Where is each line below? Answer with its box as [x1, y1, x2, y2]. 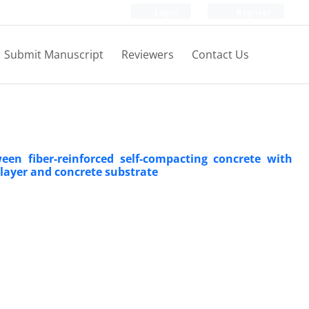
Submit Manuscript [4, 47, 103, 62]
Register [235, 6, 270, 18]
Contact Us [192, 47, 249, 62]
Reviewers [121, 47, 174, 62]
